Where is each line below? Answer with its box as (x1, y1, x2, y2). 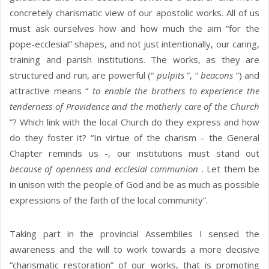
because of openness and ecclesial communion (10, 163, 202, 175)
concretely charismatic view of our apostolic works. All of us (10, 7, 259, 19)
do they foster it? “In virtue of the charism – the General (10, 131, 259, 144)
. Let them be (201, 163, 260, 175)
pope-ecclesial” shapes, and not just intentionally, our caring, (10, 38, 259, 50)
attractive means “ (10, 85, 92, 97)
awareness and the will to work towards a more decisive (10, 243, 259, 256)
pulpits (156, 69, 187, 82)
